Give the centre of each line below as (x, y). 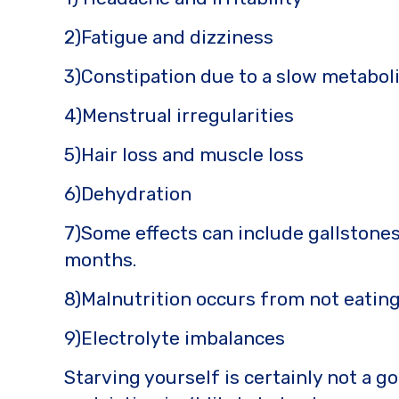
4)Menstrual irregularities (179, 115)
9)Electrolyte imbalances (175, 338)
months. (100, 260)
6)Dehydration (128, 194)
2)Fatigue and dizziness (169, 37)
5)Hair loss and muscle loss (184, 155)
